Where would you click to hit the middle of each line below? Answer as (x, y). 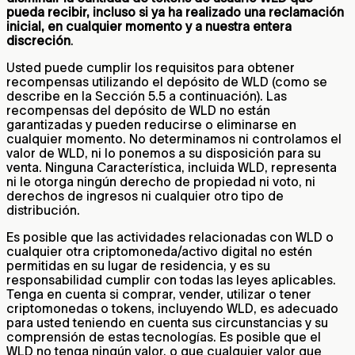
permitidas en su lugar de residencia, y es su (138, 265)
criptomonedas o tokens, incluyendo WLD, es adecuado (172, 308)
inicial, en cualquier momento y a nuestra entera (149, 26)
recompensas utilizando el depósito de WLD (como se (167, 81)
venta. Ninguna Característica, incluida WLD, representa (172, 167)
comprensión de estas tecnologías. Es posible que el (164, 336)
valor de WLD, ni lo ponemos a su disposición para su (164, 153)
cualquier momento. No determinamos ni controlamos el (174, 138)
